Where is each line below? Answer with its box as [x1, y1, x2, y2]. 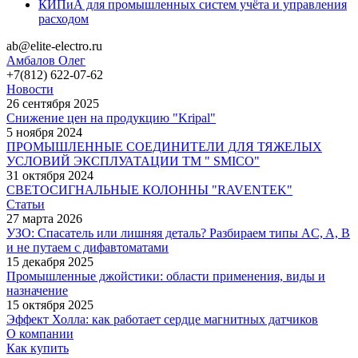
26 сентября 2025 [6, 96, 99, 110]
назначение [6, 283, 68, 297]
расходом [38, 11, 89, 26]
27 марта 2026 [6, 211, 82, 225]
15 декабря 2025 [6, 254, 93, 268]
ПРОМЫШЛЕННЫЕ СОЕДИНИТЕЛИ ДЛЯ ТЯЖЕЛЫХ [6, 139, 322, 153]
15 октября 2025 [6, 297, 93, 312]
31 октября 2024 [6, 168, 93, 182]
